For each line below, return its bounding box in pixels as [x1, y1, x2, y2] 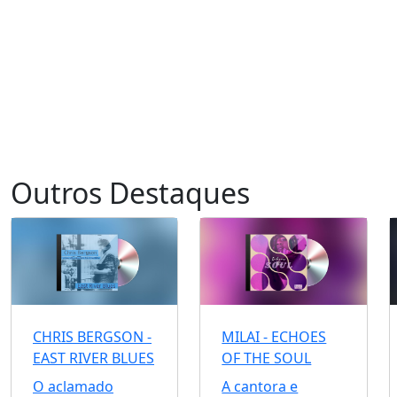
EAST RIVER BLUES [33, 348, 154, 369]
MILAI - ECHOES [222, 327, 327, 347]
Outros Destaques [11, 174, 250, 213]
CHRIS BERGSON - [33, 327, 152, 347]
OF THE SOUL [222, 348, 312, 369]
